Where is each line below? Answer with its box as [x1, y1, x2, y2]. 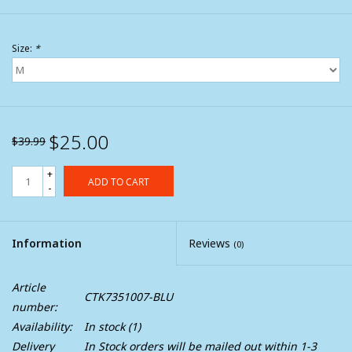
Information [12, 236, 82, 251]
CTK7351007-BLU [84, 289, 173, 305]
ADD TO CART [88, 175, 149, 189]
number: [12, 299, 57, 315]
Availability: [12, 319, 72, 335]
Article [12, 280, 46, 295]
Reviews [189, 236, 233, 251]
